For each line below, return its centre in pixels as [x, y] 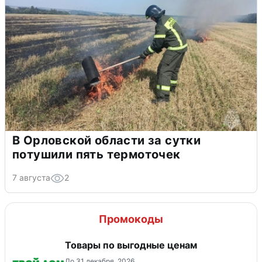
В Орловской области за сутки [107, 141]
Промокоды [131, 219]
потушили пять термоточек [96, 155]
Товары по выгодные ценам [131, 245]
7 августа [31, 178]
